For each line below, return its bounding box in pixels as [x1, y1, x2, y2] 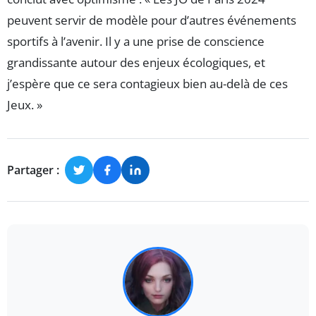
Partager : [7, 162, 59, 178]
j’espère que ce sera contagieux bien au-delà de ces [7, 75, 288, 92]
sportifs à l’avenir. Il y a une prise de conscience [7, 33, 265, 50]
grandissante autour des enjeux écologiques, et [7, 54, 265, 71]
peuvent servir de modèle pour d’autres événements [7, 12, 296, 29]
